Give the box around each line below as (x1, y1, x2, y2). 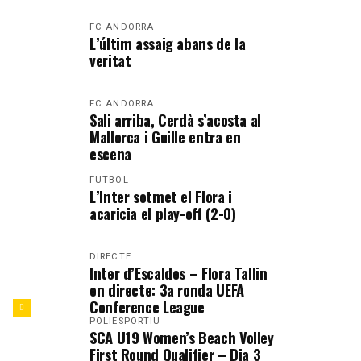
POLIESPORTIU (89, 316, 161, 326)
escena (89, 143, 131, 164)
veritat (89, 49, 131, 71)
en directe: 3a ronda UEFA (89, 279, 244, 301)
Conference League (89, 296, 205, 317)
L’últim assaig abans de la (89, 32, 246, 54)
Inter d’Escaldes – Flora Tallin (89, 262, 268, 284)
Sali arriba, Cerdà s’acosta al (89, 109, 261, 131)
